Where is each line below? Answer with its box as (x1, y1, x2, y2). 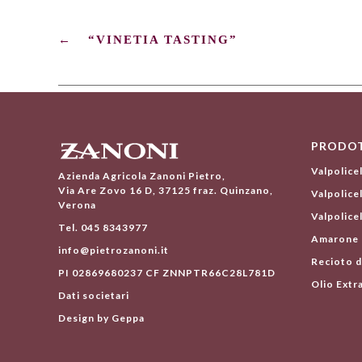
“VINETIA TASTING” (87, 33, 238, 47)
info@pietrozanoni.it (57, 244, 169, 257)
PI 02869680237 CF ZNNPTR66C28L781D (57, 267, 276, 280)
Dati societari (57, 289, 129, 302)
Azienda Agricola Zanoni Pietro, (57, 170, 225, 183)
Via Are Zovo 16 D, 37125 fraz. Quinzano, (57, 184, 273, 197)
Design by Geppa (57, 312, 145, 325)
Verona (57, 199, 96, 212)
